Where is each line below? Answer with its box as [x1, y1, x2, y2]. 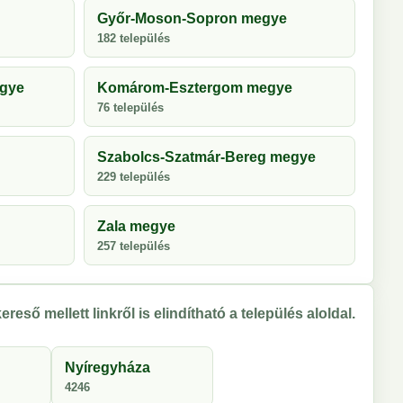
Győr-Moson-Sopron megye [97, 11, 287, 26]
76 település [97, 101, 164, 114]
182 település [97, 31, 170, 45]
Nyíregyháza [65, 360, 150, 375]
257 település [97, 239, 170, 253]
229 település [97, 170, 170, 184]
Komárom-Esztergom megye [97, 80, 292, 95]
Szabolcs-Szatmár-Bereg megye [97, 149, 316, 165]
